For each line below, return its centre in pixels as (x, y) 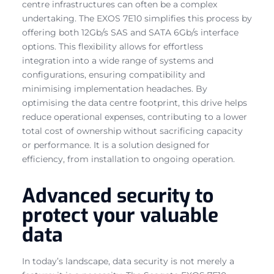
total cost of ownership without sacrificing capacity (132, 131)
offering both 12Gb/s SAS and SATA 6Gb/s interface (130, 32)
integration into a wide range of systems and (118, 60)
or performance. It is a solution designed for (116, 145)
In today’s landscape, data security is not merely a (128, 261)
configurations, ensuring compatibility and (113, 74)
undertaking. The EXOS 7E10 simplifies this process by (137, 18)
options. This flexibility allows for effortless (113, 46)
